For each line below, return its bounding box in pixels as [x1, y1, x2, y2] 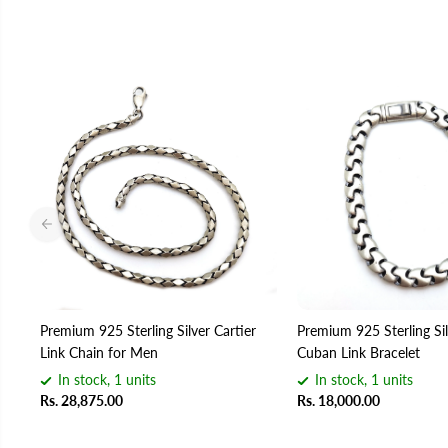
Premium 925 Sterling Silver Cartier [39, 322, 256, 340]
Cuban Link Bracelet [296, 344, 420, 362]
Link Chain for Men [39, 344, 158, 362]
